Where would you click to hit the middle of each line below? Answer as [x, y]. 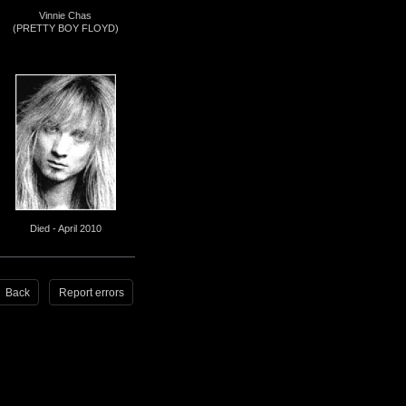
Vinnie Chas [66, 15]
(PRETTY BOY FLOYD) [65, 28]
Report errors [91, 292]
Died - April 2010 [65, 228]
